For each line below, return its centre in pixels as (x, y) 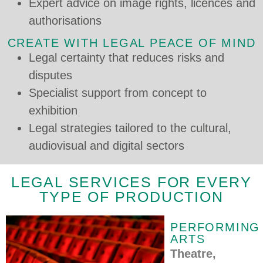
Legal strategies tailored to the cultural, (130, 128)
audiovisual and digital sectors (106, 145)
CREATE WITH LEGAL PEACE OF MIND (131, 43)
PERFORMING (215, 227)
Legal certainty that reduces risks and (126, 57)
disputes (50, 75)
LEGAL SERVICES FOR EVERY (131, 182)
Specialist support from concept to (117, 92)
